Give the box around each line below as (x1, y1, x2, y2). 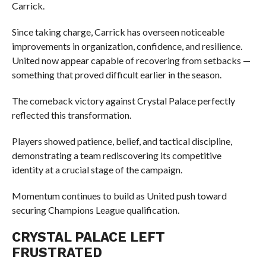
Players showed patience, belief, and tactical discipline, (11, 135, 232, 147)
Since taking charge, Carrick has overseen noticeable (11, 26, 224, 37)
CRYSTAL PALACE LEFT (11, 229, 165, 245)
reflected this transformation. (11, 109, 131, 121)
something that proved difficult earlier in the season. (11, 69, 221, 80)
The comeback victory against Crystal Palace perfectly (11, 95, 235, 106)
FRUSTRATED (11, 245, 102, 260)
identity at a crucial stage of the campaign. (11, 164, 182, 175)
